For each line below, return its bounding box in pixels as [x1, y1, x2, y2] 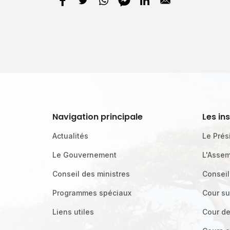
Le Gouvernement [52, 150, 117, 159]
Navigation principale [52, 111, 143, 123]
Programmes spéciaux [52, 188, 131, 197]
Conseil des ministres [52, 169, 130, 178]
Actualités [52, 131, 88, 140]
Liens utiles [52, 207, 94, 216]
